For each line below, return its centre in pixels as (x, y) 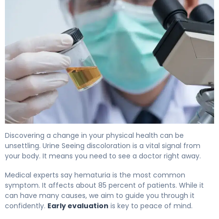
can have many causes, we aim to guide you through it (100, 195)
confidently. (26, 206)
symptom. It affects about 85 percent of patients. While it (104, 185)
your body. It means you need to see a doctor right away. (103, 156)
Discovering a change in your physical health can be (94, 135)
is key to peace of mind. (151, 206)
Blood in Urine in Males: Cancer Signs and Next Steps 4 (107, 129)
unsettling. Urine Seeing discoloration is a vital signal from (103, 145)
